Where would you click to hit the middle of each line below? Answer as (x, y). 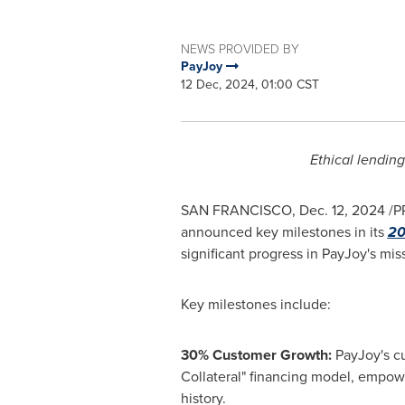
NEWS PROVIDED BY (240, 48)
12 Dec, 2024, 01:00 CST (250, 85)
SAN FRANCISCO (236, 210)
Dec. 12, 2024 (342, 210)
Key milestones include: (255, 304)
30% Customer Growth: (258, 355)
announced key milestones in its (284, 232)
